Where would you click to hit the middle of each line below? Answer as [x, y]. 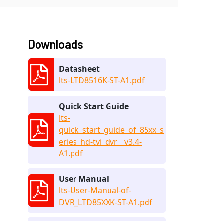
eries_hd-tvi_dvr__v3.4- [100, 141]
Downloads [55, 44]
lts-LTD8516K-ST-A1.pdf [102, 80]
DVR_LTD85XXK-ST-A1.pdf [106, 202]
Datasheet [79, 68]
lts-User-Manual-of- [95, 190]
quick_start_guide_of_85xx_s [111, 129]
